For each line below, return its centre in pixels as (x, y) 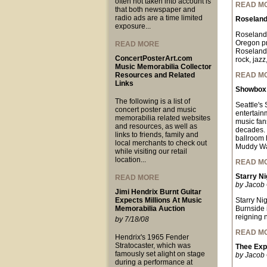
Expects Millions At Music (158, 200)
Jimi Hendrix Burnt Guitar (158, 192)
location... (130, 160)
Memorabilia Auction (150, 209)
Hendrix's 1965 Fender (152, 237)
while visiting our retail (151, 151)
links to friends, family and (156, 135)
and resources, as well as (156, 126)
